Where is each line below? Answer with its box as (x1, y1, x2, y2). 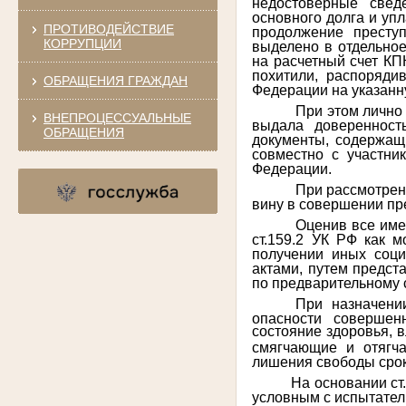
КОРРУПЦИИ (43, 35, 121, 51)
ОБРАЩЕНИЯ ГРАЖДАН (43, 72, 188, 88)
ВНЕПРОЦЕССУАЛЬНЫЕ (43, 110, 191, 125)
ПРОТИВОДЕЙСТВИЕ (43, 21, 174, 36)
